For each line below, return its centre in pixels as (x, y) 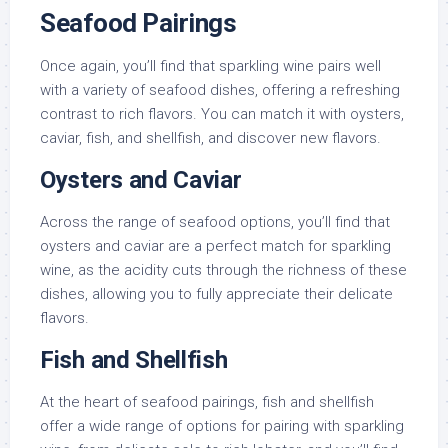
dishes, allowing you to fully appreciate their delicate (216, 294)
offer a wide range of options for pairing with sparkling (222, 426)
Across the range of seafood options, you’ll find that (215, 222)
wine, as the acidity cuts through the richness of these (223, 270)
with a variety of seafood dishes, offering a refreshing (220, 90)
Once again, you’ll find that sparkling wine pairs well (210, 66)
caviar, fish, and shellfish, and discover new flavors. (210, 138)
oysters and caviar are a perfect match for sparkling (215, 246)
